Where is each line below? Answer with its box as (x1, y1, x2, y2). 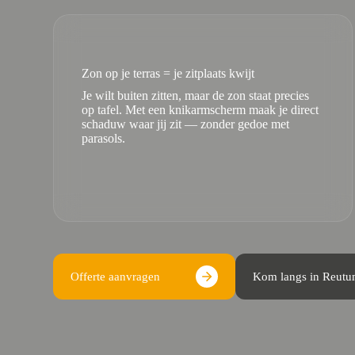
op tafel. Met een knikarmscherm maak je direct (82, 103, 319, 116)
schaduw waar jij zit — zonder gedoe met (82, 117, 290, 131)
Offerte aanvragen (71, 269, 161, 283)
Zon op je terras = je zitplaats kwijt (82, 67, 255, 80)
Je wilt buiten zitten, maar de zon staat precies (82, 89, 310, 102)
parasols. (82, 132, 126, 145)
